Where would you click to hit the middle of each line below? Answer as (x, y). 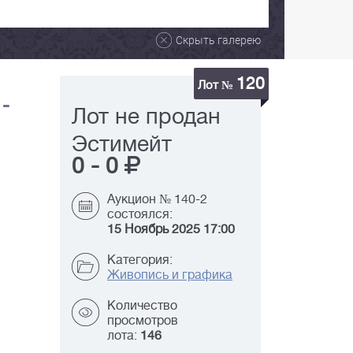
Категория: (140, 260)
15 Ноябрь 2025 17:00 (171, 230)
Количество (142, 306)
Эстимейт (122, 145)
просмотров (143, 321)
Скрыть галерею (218, 40)
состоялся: (140, 215)
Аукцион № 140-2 (157, 200)
